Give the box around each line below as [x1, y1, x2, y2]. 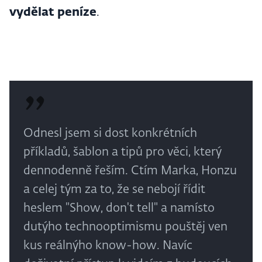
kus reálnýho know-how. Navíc [23, 240, 192, 252]
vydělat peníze [9, 6, 96, 19]
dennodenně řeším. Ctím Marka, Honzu [23, 165, 237, 177]
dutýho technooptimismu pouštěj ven [23, 221, 227, 233]
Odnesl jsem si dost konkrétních [23, 127, 197, 140]
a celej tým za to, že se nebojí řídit [23, 184, 205, 196]
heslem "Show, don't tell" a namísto [23, 202, 215, 215]
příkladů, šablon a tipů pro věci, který [23, 146, 222, 158]
